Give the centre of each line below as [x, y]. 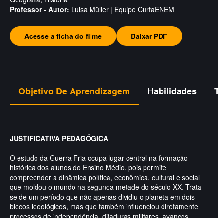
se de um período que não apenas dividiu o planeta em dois [102, 197]
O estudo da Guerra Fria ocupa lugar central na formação [99, 158]
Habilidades [172, 91]
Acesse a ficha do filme [63, 36]
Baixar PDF [149, 36]
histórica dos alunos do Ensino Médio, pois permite [88, 167]
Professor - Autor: [39, 9]
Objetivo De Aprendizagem [74, 91]
